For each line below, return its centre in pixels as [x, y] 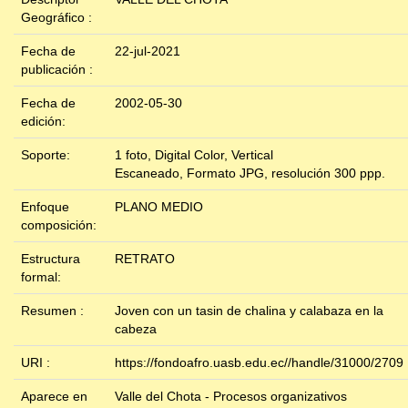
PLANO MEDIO [159, 207]
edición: [45, 122]
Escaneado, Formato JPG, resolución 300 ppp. [250, 173]
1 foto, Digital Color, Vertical [194, 155]
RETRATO [145, 259]
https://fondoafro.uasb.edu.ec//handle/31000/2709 [259, 363]
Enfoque [45, 207]
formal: [43, 277]
